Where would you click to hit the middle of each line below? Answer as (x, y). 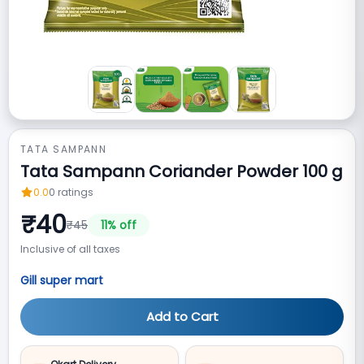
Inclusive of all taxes (70, 249)
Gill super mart (62, 280)
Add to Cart (182, 316)
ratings (76, 192)
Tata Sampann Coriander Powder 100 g (182, 171)
